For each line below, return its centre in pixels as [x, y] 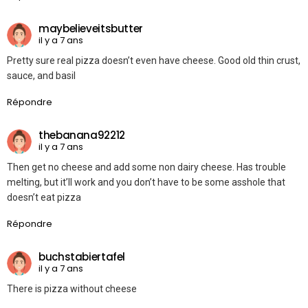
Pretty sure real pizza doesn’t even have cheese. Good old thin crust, [154, 60]
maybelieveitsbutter [91, 29]
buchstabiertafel [82, 257]
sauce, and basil [41, 75]
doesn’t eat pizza [44, 197]
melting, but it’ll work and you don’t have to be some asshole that [146, 182]
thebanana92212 [82, 135]
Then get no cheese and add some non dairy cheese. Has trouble [146, 167]
